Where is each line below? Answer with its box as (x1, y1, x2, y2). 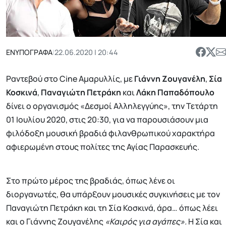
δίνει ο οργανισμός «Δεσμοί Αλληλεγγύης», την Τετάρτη (6, 100, 218, 111)
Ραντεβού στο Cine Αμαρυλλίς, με (6, 73, 134, 84)
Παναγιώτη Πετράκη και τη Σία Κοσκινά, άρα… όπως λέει (6, 202, 218, 213)
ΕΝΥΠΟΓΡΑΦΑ (6, 47, 52, 57)
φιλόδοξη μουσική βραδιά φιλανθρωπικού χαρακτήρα (6, 127, 215, 139)
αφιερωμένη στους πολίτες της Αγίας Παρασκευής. (6, 141, 199, 152)
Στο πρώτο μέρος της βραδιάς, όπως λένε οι (6, 175, 175, 186)
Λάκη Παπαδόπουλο (136, 86, 214, 98)
